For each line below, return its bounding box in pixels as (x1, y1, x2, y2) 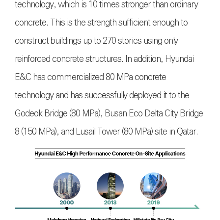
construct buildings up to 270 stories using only (15, 34, 178, 48)
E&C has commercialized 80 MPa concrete (15, 70, 166, 84)
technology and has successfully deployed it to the (15, 88, 189, 103)
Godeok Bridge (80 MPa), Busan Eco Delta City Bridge (15, 107, 203, 121)
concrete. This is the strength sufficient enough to (15, 16, 188, 30)
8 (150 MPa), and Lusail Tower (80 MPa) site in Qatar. (15, 125, 204, 139)
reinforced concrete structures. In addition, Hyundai (15, 52, 193, 66)
